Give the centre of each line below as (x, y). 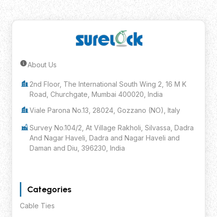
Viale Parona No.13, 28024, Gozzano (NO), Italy (105, 110)
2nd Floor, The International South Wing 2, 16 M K (108, 84)
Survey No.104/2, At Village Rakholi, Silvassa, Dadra (112, 128)
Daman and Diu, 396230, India (77, 148)
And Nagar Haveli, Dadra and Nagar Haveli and (105, 138)
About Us (42, 65)
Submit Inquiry (108, 76)
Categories (49, 190)
